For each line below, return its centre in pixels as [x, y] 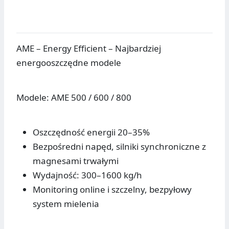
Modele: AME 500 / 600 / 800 [74, 98]
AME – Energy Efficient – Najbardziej [89, 49]
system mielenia [66, 204]
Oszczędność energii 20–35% [91, 132]
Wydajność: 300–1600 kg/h [87, 175]
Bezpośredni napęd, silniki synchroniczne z [119, 147]
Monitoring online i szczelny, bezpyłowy [112, 190]
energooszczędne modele [69, 63]
